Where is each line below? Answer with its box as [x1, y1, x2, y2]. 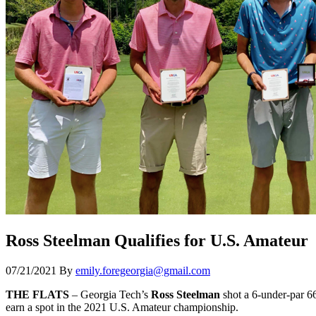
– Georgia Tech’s [69, 288, 151, 300]
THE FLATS [6, 288, 69, 300]
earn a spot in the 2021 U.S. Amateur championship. [6, 300, 238, 313]
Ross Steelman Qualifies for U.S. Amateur [6, 231, 308, 250]
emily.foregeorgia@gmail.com [75, 264, 210, 276]
